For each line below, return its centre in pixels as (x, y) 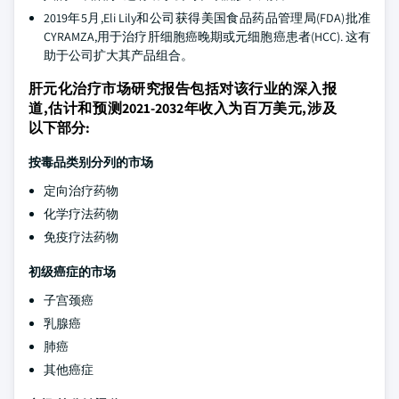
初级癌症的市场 (72, 272)
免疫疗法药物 (81, 237)
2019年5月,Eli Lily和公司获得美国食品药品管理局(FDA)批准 (207, 18)
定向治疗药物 (81, 191)
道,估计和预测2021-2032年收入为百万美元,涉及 (183, 108)
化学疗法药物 (81, 214)
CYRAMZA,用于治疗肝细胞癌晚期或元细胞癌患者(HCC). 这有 (207, 37)
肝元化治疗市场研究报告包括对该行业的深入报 (183, 89)
